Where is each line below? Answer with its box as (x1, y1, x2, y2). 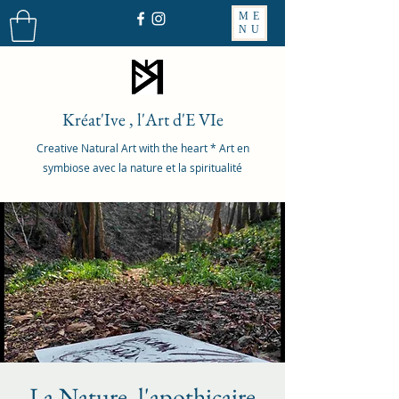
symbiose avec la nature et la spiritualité (43, 159, 242, 175)
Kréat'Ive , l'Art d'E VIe (61, 107, 224, 131)
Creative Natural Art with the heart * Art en (36, 140, 249, 155)
